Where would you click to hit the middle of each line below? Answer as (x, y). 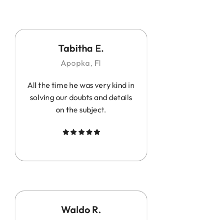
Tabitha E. (81, 48)
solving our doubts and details (81, 97)
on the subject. (81, 109)
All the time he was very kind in (81, 85)
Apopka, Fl (81, 63)
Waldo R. (81, 209)
